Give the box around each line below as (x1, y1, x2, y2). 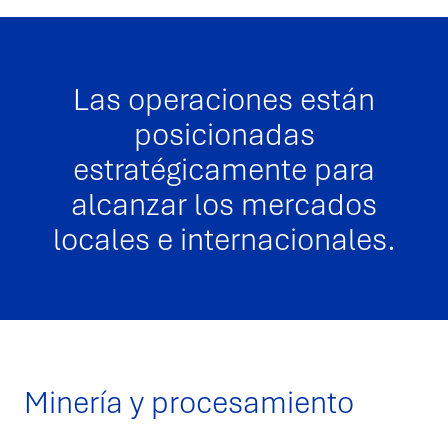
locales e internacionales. (52, 217, 396, 259)
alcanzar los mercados (71, 182, 377, 224)
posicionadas (133, 112, 315, 154)
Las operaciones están (73, 77, 375, 119)
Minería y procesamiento (24, 380, 354, 422)
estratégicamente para (73, 147, 375, 189)
